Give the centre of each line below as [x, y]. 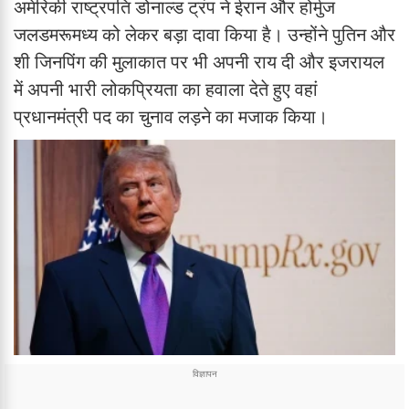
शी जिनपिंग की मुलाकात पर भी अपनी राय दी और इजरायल [199, 62]
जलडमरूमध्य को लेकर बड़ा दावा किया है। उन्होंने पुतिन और [204, 35]
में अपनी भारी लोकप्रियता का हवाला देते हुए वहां [166, 89]
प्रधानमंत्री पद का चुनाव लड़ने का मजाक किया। [171, 117]
